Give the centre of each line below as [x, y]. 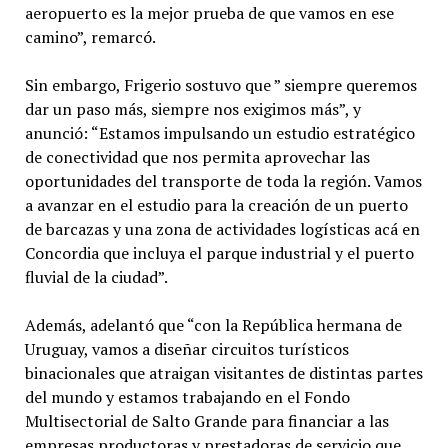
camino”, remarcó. [90, 36]
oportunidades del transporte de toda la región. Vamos [223, 180]
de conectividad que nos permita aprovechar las [197, 156]
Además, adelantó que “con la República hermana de [213, 324]
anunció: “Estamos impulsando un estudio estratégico [219, 132]
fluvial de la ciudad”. [96, 276]
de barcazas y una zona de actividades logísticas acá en [222, 228]
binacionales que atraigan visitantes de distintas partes [223, 372]
